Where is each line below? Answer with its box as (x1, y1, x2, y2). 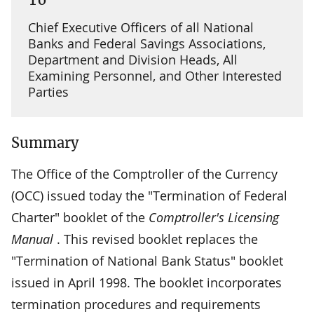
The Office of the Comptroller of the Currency (11, 165, 278, 182)
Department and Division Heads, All (28, 50, 238, 68)
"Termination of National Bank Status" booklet (11, 252, 283, 269)
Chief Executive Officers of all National (28, 18, 254, 36)
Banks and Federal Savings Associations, (28, 34, 266, 52)
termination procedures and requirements (11, 295, 261, 313)
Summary (11, 133, 78, 151)
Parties (28, 83, 69, 100)
